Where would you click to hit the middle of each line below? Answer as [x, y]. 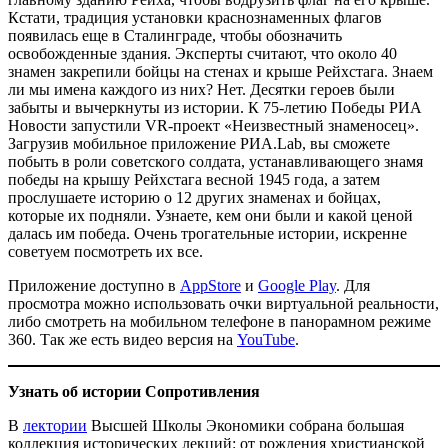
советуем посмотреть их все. [105, 252]
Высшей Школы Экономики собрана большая [245, 426]
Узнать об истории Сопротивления [134, 392]
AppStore [210, 286]
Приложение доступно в [94, 286]
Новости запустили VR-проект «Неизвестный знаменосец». [213, 126]
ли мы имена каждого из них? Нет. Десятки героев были [201, 90]
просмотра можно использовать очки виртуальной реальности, [223, 304]
